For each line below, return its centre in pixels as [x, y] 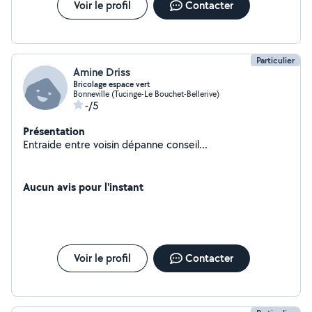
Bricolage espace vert [112, 84]
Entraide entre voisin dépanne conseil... [115, 145]
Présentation [54, 131]
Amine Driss [102, 72]
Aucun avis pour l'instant [83, 187]
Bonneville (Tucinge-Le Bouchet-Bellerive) [146, 94]
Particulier [275, 60]
